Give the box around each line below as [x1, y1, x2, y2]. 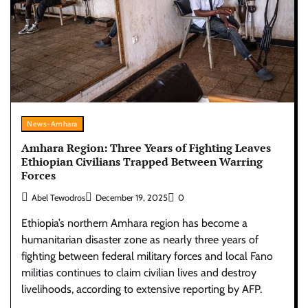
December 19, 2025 [96, 192, 168, 203]
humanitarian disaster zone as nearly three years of [21, 232, 258, 246]
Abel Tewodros [32, 192, 85, 203]
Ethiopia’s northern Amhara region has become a [21, 216, 247, 230]
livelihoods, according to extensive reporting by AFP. [21, 282, 262, 296]
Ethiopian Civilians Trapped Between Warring [21, 154, 263, 170]
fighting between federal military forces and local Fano [21, 249, 273, 263]
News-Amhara [27, 119, 78, 129]
